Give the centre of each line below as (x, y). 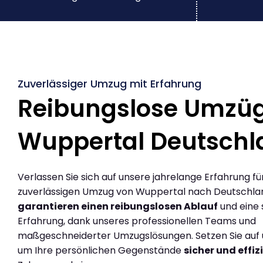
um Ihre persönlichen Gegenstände (101, 251)
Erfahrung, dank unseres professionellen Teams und (137, 221)
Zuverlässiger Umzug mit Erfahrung (109, 84)
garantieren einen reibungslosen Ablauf (118, 207)
